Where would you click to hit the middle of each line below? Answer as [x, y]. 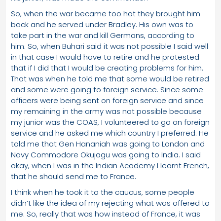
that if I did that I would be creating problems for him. [107, 68]
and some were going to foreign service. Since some [107, 89]
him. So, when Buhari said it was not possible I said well [110, 46]
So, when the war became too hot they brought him [106, 13]
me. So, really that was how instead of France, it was [106, 214]
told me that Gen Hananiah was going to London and [108, 144]
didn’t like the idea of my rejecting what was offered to [110, 203]
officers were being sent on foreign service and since [107, 100]
